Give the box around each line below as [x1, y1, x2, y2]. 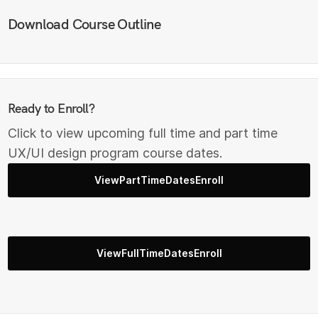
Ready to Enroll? [8, 99, 95, 116]
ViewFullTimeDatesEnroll [96, 246, 222, 259]
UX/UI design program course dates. [8, 145, 223, 160]
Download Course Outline [8, 15, 161, 33]
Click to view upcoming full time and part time [8, 125, 278, 141]
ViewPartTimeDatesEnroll [94, 173, 224, 186]
